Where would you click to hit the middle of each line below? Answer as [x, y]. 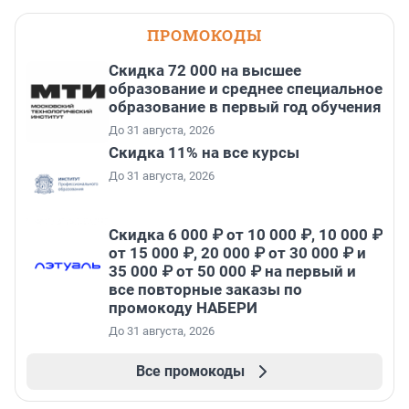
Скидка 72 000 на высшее [205, 71]
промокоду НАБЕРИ [183, 308]
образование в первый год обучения [245, 107]
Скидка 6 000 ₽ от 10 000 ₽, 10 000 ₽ [246, 235]
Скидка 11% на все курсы [204, 153]
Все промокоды [190, 372]
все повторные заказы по [205, 290]
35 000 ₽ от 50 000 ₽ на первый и [232, 272]
